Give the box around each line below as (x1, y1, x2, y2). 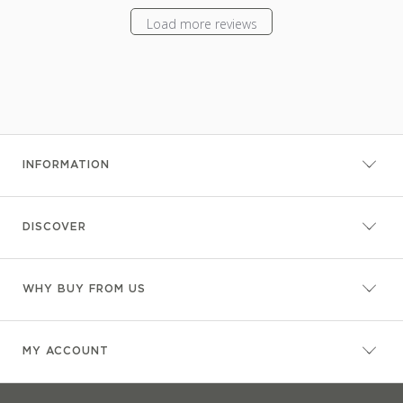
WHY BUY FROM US (22, 284, 146, 295)
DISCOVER (22, 222, 86, 233)
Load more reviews (146, 14, 257, 32)
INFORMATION (22, 160, 110, 171)
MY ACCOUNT (22, 346, 109, 357)
